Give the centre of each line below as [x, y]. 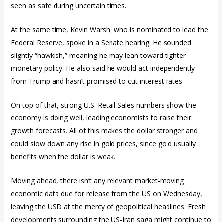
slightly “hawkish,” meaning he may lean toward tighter [98, 55]
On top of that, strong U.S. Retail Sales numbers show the [103, 105]
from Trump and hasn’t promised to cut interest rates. [97, 81]
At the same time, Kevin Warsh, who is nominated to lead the [109, 29]
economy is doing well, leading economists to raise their [101, 118]
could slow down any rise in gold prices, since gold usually [103, 144]
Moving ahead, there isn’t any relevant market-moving [97, 180]
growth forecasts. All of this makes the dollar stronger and [104, 131]
